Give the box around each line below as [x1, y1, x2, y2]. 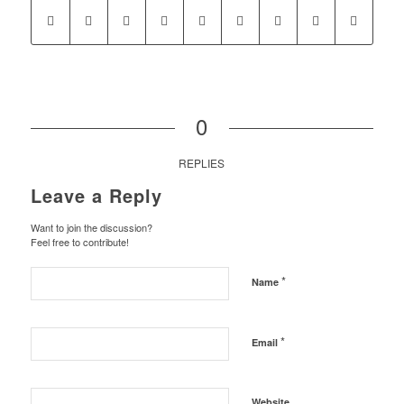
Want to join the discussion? [30, 220, 152, 235]
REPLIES [179, 155, 225, 171]
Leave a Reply [30, 182, 162, 209]
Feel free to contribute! [30, 234, 129, 250]
